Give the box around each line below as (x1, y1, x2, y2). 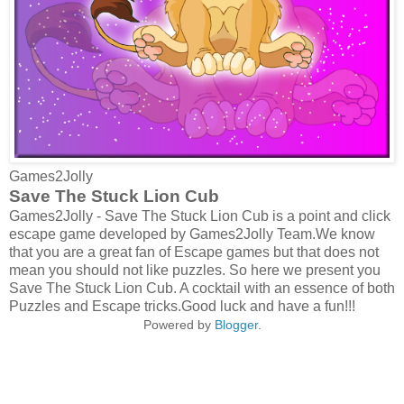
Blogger (214, 317, 258, 332)
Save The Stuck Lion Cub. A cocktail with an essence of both (9, 280, 395, 296)
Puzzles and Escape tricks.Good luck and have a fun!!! (9, 298, 355, 314)
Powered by (142, 317, 215, 332)
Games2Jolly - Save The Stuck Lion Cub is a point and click (9, 207, 390, 224)
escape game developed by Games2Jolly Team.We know (9, 225, 375, 242)
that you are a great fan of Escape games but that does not (9, 243, 379, 260)
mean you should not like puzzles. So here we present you (9, 262, 381, 278)
